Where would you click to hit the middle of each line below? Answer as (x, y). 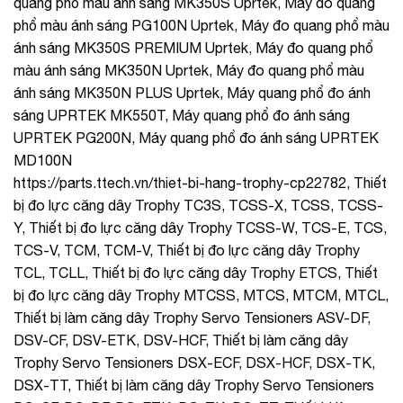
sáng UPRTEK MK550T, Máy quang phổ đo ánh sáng (182, 115)
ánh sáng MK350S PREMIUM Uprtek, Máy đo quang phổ (193, 47)
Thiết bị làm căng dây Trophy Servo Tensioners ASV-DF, (192, 317)
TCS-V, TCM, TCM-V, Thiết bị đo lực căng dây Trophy (187, 250)
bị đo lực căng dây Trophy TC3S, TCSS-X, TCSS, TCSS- (198, 205)
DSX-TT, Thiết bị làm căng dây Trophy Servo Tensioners (194, 385)
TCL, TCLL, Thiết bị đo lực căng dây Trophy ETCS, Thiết (196, 272)
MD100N (43, 160)
